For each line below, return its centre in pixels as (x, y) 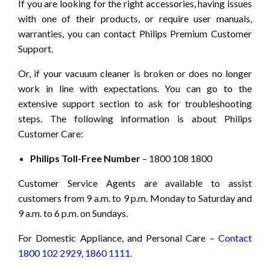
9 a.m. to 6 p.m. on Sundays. (73, 213)
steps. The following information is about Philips (135, 119)
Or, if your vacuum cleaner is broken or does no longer (135, 74)
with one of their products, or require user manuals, (135, 19)
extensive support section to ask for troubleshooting (135, 104)
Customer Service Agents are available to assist (135, 183)
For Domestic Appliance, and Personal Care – (118, 238)
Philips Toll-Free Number (86, 159)
